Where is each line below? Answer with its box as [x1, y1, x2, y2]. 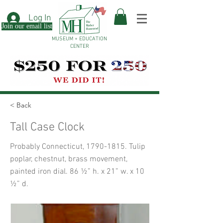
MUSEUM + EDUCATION [52, 36, 107, 43]
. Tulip [125, 142, 145, 152]
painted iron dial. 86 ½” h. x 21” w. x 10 [10, 167, 144, 177]
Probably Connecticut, [10, 142, 86, 152]
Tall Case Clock [10, 120, 85, 135]
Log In [28, 13, 52, 23]
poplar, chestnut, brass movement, [10, 154, 127, 165]
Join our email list [1, 22, 52, 30]
